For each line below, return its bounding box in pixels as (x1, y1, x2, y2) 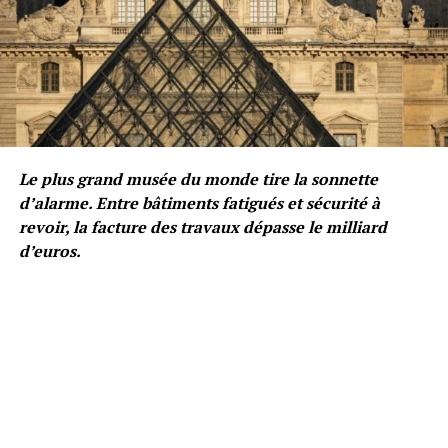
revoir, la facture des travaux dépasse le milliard (18, 215, 387, 238)
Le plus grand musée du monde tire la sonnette (18, 167, 378, 190)
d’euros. (18, 239, 81, 262)
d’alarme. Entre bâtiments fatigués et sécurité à (18, 191, 380, 214)
